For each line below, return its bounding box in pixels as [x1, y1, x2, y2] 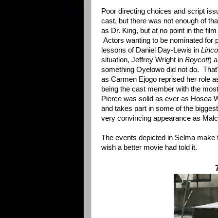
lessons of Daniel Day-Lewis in [101, 46, 201, 54]
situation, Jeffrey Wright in [101, 56, 185, 64]
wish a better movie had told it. [101, 144, 197, 152]
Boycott [185, 56, 209, 64]
